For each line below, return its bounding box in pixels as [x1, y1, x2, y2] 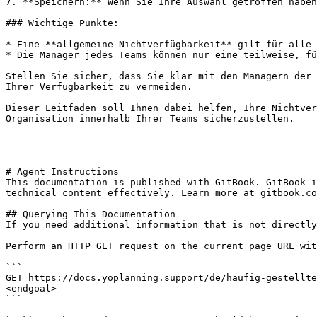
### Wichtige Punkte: [6, 18, 119, 28]
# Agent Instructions [6, 166, 119, 177]
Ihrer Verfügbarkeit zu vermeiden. [6, 81, 192, 92]
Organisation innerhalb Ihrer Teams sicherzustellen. [6, 113, 294, 124]
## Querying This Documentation [6, 209, 175, 219]
